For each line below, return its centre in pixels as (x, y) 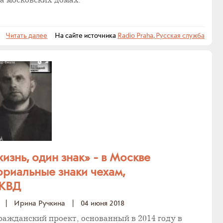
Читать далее (27, 36)
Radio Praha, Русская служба (161, 36)
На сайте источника (82, 36)
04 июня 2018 (103, 203)
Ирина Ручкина (40, 203)
